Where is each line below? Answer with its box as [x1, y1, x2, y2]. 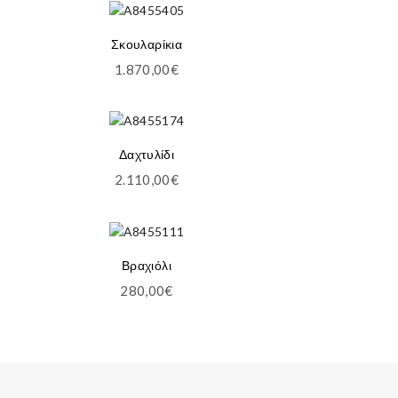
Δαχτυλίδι [118, 147, 175, 163]
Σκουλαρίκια [111, 36, 182, 52]
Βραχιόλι [122, 257, 171, 273]
